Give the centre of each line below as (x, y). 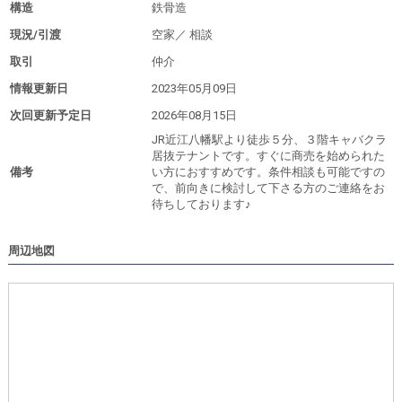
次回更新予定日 (50, 115)
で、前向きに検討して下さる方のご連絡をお (268, 188)
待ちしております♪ (201, 204)
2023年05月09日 (194, 88)
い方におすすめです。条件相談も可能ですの (268, 171)
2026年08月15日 (194, 115)
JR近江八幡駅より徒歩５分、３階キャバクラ (269, 139)
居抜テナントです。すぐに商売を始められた (268, 155)
